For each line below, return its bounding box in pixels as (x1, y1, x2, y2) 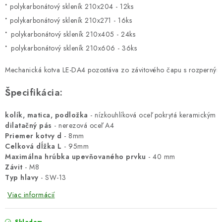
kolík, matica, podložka (5, 110, 88, 120)
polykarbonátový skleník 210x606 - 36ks (11, 43, 137, 53)
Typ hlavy (5, 172, 39, 182)
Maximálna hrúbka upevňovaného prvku (5, 152, 146, 162)
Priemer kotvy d (5, 131, 62, 141)
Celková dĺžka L (5, 141, 62, 151)
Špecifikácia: (5, 86, 63, 99)
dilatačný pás (5, 120, 52, 130)
